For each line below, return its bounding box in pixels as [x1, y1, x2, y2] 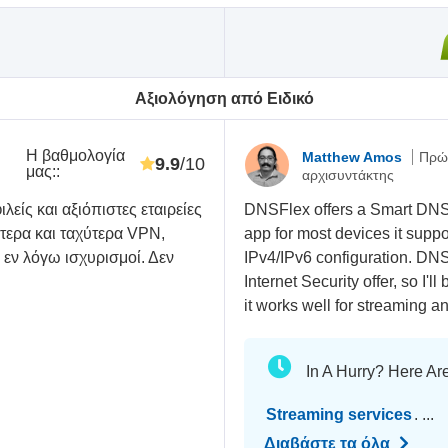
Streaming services [266, 406, 413, 424]
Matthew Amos [302, 148, 407, 165]
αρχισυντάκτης [302, 166, 395, 183]
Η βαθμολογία [26, 147, 126, 165]
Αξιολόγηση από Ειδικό [134, 89, 314, 107]
